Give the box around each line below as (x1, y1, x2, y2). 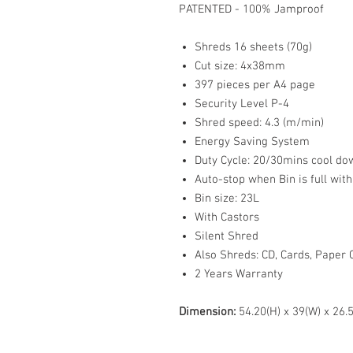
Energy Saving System (195, 134, 310, 149)
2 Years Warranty (195, 266, 283, 281)
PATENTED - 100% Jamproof (179, 2, 324, 17)
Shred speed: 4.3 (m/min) (195, 115, 324, 130)
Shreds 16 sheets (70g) (195, 39, 312, 54)
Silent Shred (195, 229, 258, 243)
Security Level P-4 (195, 96, 289, 111)
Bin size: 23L (195, 191, 259, 206)
